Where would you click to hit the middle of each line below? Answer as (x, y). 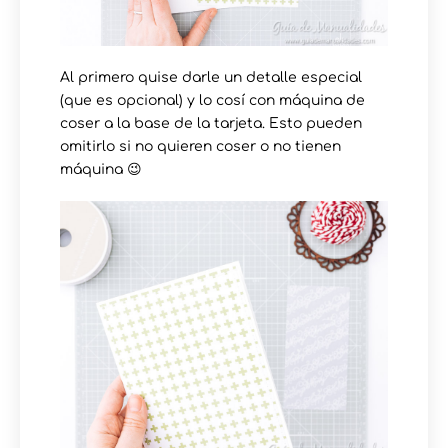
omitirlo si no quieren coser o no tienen (200, 146)
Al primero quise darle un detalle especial (211, 77)
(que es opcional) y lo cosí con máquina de (212, 100)
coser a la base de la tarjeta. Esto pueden (211, 123)
